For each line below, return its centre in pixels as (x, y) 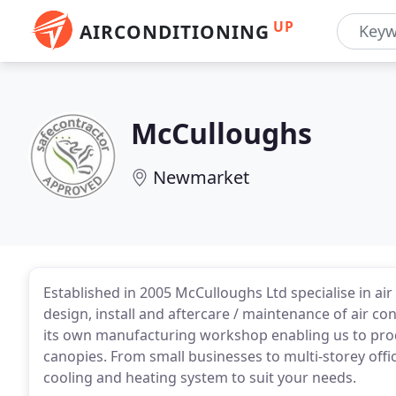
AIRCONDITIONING (175, 32)
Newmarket (201, 177)
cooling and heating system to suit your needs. (200, 377)
